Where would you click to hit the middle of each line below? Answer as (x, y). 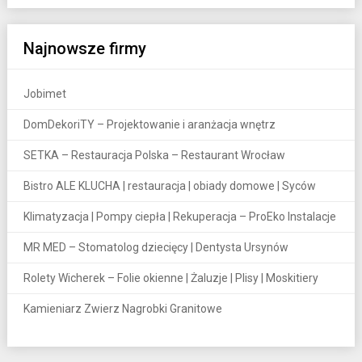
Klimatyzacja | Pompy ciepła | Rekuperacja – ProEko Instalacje (179, 216)
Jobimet (44, 93)
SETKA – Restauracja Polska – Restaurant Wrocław (154, 155)
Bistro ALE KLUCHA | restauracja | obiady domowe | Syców (169, 185)
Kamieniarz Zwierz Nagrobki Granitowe (122, 308)
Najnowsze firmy (84, 48)
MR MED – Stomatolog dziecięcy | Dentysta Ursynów (156, 247)
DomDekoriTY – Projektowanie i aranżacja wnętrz (149, 124)
